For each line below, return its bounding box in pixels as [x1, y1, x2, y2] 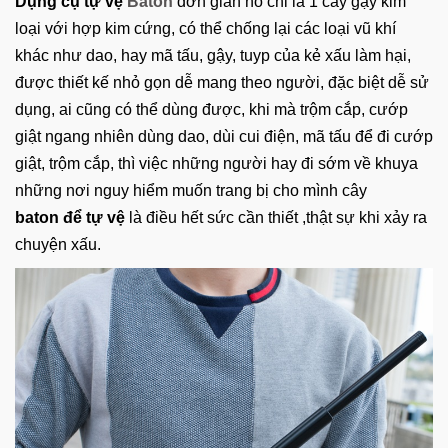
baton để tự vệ [15, 209, 129, 227]
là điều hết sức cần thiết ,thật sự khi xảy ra [129, 209, 427, 227]
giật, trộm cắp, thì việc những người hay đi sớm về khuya [15, 155, 418, 173]
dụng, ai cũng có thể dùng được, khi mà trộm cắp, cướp [15, 101, 408, 119]
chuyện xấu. [15, 236, 101, 254]
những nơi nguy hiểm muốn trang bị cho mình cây [15, 182, 367, 200]
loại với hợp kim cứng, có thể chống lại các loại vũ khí [15, 20, 396, 38]
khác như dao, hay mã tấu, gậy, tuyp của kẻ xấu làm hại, [15, 47, 411, 65]
